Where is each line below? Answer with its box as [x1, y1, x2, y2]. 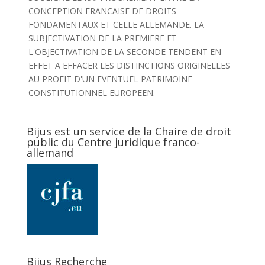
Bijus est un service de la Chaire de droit [26, 124, 231, 138]
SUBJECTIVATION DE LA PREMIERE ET [28, 33, 177, 44]
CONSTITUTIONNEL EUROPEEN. [28, 87, 155, 98]
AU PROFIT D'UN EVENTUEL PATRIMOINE [28, 73, 192, 85]
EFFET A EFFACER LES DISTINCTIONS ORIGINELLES [28, 60, 230, 71]
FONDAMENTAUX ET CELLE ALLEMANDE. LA [28, 19, 204, 30]
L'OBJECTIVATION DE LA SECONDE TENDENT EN [28, 46, 221, 57]
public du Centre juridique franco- [26, 135, 200, 149]
